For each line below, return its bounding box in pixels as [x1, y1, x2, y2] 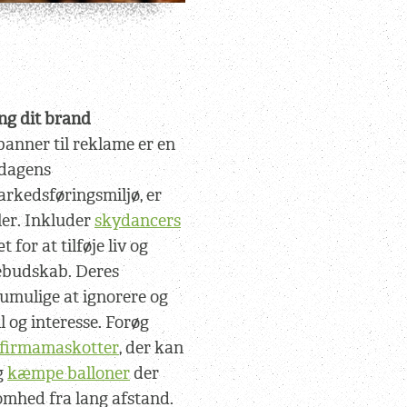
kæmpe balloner [7, 362, 130, 384]
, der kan [119, 337, 184, 359]
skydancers [94, 210, 181, 232]
